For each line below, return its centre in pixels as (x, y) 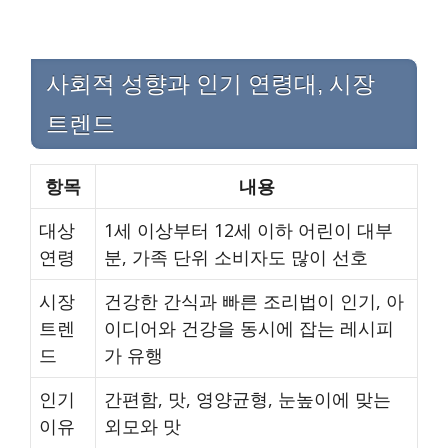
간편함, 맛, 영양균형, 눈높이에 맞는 (247, 399)
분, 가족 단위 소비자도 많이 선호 (236, 257)
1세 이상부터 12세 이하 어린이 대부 (248, 230)
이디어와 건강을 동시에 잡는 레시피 (249, 328)
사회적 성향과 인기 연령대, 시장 (210, 84)
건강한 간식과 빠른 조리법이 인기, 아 (254, 301)
